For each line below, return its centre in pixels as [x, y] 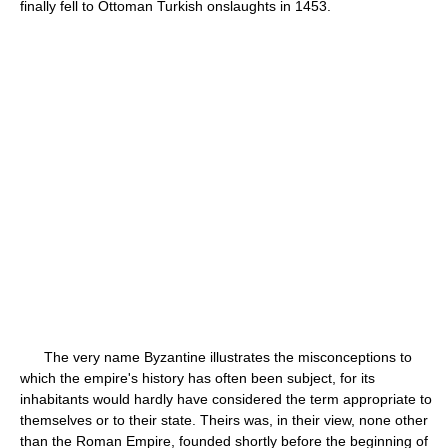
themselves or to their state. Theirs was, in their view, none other [224, 420]
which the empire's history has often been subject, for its [197, 378]
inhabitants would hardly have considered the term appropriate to [226, 399]
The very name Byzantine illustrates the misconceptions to [216, 357]
